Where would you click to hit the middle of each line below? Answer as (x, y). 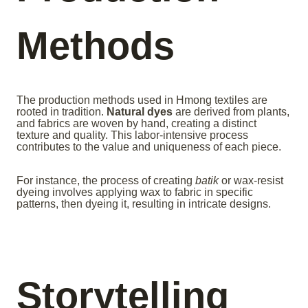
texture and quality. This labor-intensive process (132, 135)
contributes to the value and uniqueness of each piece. (149, 147)
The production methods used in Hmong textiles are (142, 100)
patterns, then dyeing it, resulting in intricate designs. (144, 204)
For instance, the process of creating (106, 181)
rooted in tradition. (62, 112)
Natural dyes (140, 112)
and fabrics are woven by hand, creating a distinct (136, 124)
